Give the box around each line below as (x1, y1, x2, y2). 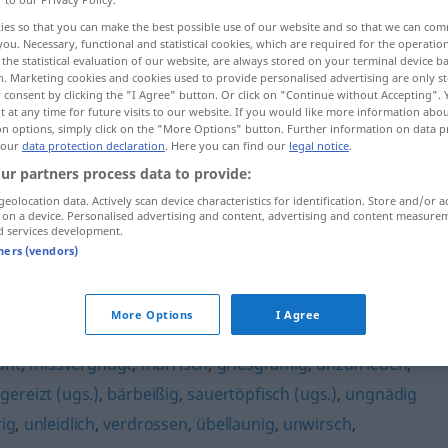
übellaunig (196, 413, 275, 435)
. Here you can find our (165, 138, 289, 154)
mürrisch (140, 353, 209, 375)
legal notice (289, 138, 349, 154)
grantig (150, 211, 208, 233)
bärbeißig (107, 383, 179, 405)
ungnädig (345, 383, 418, 405)
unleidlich (23, 413, 96, 435)
